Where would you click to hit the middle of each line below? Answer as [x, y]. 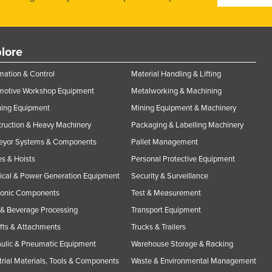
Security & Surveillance [170, 176]
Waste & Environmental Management [194, 261]
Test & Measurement [166, 193]
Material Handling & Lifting [176, 74]
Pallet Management [165, 142]
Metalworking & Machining [176, 91]
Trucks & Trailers [158, 227]
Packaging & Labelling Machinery [187, 125]
